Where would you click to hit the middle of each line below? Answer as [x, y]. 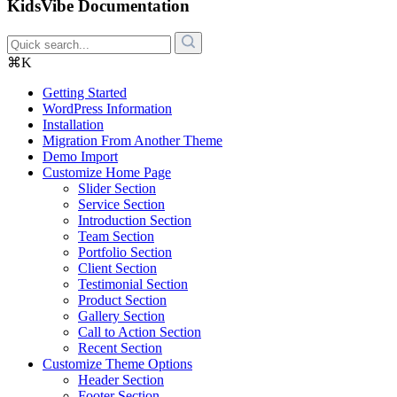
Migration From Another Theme [132, 141]
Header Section [121, 380]
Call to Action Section [140, 332]
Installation [73, 125]
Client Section [117, 269]
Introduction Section [135, 221]
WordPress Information [107, 109]
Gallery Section [121, 316]
